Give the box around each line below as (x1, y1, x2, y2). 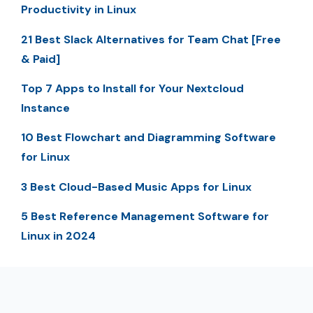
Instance (21, 100, 70, 115)
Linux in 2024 (21, 228, 96, 244)
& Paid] (21, 51, 60, 66)
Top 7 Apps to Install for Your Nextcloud (21, 80, 244, 96)
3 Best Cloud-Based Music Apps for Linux (21, 179, 252, 194)
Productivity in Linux (21, 2, 136, 17)
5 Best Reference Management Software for (21, 209, 269, 224)
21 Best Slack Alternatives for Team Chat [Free (21, 31, 281, 47)
